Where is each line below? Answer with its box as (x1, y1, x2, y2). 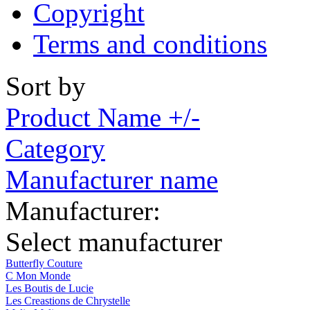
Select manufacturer (6, 226, 222, 257)
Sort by (6, 71, 86, 101)
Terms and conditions (33, 28, 267, 59)
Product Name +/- (6, 102, 200, 132)
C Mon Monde (6, 269, 71, 282)
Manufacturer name (6, 164, 218, 194)
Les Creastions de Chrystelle (6, 294, 130, 307)
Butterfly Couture (6, 257, 82, 269)
